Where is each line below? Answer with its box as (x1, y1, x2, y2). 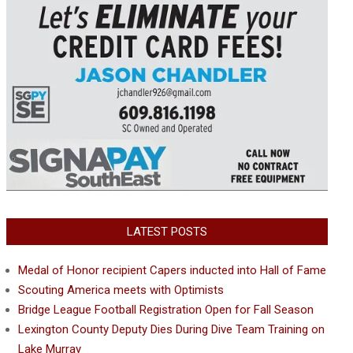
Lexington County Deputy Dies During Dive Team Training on (18, 321, 325, 336)
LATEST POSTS (127, 224, 207, 239)
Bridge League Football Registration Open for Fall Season (18, 302, 314, 317)
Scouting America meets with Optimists (18, 282, 224, 297)
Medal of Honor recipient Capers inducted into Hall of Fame (18, 262, 326, 277)
